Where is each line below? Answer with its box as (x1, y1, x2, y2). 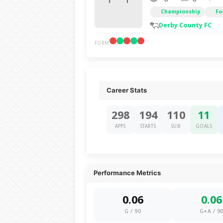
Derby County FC (158, 21, 212, 29)
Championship (160, 8, 201, 15)
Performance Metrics (93, 169, 161, 177)
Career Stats (106, 86, 147, 94)
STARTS (140, 123, 156, 129)
